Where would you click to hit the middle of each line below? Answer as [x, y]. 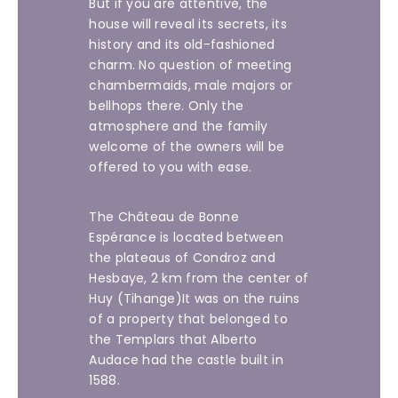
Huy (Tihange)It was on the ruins [195, 298]
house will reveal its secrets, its [188, 24]
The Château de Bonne [164, 217]
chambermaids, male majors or [191, 85]
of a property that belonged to [188, 319]
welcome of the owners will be [187, 147]
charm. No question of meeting [191, 65]
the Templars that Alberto [173, 339]
